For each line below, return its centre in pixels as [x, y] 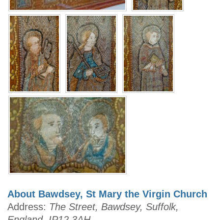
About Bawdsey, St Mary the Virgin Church [107, 194]
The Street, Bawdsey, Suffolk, [114, 207]
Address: [28, 207]
